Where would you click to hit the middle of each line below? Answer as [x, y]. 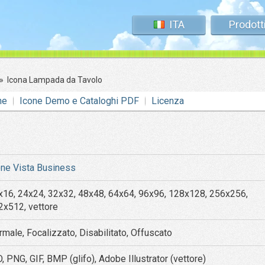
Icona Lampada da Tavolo [55, 80]
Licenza [167, 101]
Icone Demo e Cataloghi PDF [79, 101]
